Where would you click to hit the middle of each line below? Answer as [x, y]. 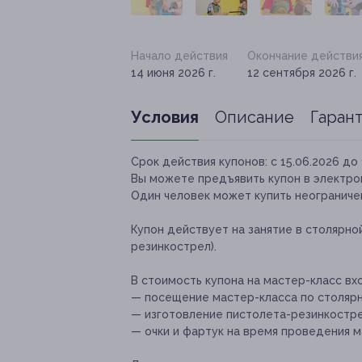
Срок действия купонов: [199, 162]
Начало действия [179, 56]
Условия [165, 117]
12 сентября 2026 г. [302, 73]
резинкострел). [174, 246]
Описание [255, 117]
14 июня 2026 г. [173, 73]
